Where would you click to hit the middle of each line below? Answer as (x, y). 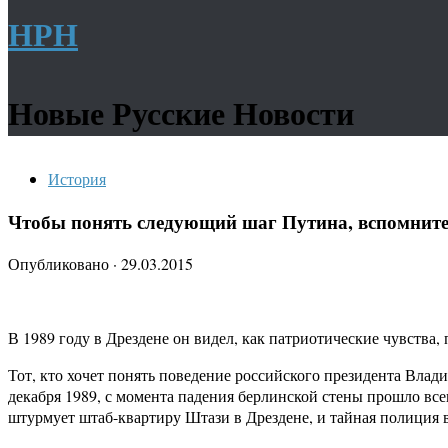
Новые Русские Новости (181, 112)
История (77, 178)
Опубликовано (60, 264)
